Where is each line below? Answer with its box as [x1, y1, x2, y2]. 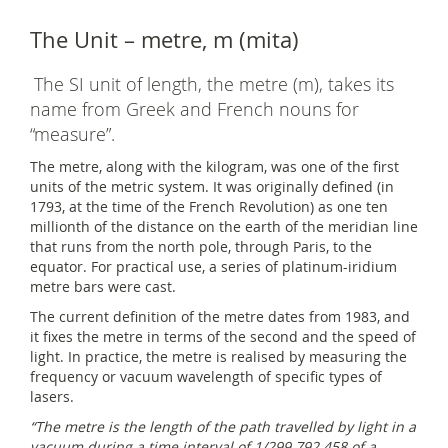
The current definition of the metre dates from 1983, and [30, 307, 410, 326]
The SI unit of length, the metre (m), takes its [34, 72, 394, 96]
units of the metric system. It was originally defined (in [30, 177, 394, 196]
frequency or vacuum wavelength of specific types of [30, 367, 382, 386]
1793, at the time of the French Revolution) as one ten [30, 197, 388, 216]
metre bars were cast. [30, 277, 176, 296]
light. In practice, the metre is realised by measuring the [30, 347, 407, 366]
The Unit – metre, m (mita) [30, 25, 299, 54]
